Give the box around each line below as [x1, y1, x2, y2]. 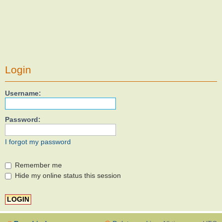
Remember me [13, 161, 62, 169]
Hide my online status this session [13, 171, 121, 180]
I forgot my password [5, 138, 71, 146]
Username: [5, 89, 41, 98]
